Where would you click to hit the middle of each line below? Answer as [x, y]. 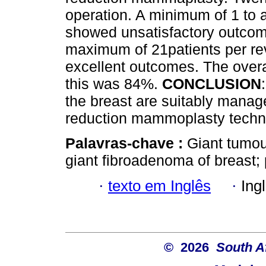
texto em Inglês [159, 186]
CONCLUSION [212, 84]
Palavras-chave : [126, 143]
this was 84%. [114, 84]
